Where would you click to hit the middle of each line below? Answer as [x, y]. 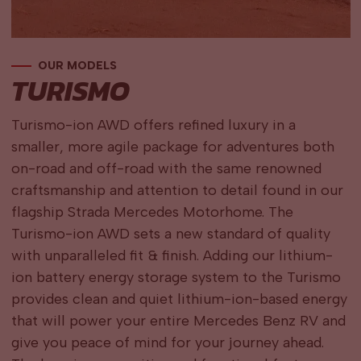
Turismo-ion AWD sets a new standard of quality [170, 234]
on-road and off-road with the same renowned [166, 169]
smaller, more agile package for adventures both [172, 147]
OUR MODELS [77, 66]
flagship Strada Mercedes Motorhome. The [152, 212]
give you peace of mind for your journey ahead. [167, 343]
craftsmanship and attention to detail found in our [177, 191]
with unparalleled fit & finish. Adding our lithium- [172, 256]
